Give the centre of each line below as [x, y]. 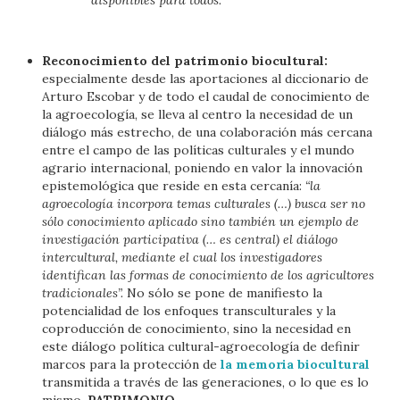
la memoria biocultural [296, 364]
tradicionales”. [85, 292]
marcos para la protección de [132, 364]
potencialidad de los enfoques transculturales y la [189, 310]
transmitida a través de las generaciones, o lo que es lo [206, 382]
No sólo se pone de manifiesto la [225, 292]
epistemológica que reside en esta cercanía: [174, 185]
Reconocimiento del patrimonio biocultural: [185, 60]
